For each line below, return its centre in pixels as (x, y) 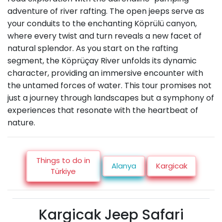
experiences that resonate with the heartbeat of (103, 111)
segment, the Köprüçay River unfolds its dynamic (102, 61)
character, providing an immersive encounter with (105, 73)
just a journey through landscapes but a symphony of (111, 98)
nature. (21, 123)
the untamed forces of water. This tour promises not (110, 86)
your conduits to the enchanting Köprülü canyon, (102, 24)
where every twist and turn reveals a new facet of (105, 36)
